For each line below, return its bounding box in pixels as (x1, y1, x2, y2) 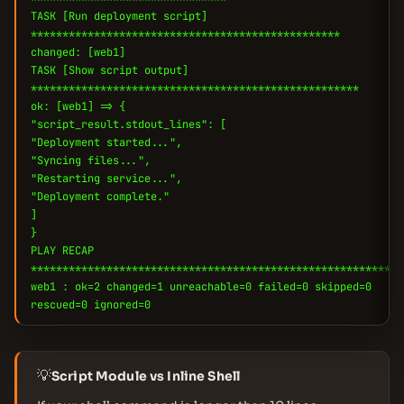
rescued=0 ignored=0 (31, 298, 151, 312)
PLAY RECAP (31, 243, 94, 258)
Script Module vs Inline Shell (51, 368, 241, 384)
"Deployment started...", (31, 135, 182, 150)
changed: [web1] (31, 45, 125, 60)
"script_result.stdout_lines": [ (31, 117, 226, 132)
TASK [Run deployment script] (31, 9, 207, 23)
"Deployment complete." (31, 189, 170, 204)
